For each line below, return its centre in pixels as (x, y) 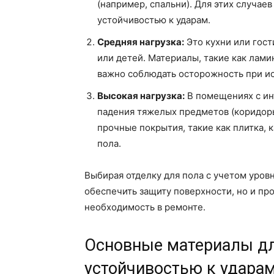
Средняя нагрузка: (141, 42)
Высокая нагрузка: (141, 96)
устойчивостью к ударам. (154, 20)
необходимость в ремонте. (145, 207)
